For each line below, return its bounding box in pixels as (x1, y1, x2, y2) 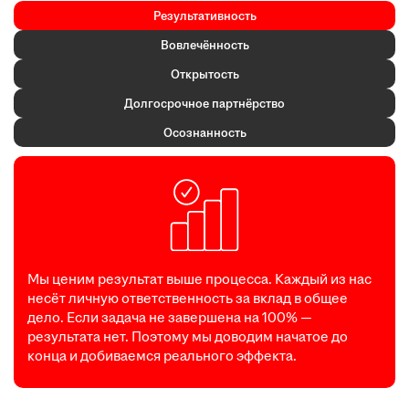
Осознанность (163, 123, 246, 141)
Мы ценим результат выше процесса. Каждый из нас (27, 269, 372, 289)
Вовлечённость (160, 36, 249, 53)
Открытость (170, 65, 239, 82)
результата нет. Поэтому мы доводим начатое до (27, 327, 348, 347)
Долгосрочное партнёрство (124, 94, 285, 111)
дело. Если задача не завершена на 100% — (27, 308, 312, 328)
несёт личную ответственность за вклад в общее (27, 288, 348, 309)
